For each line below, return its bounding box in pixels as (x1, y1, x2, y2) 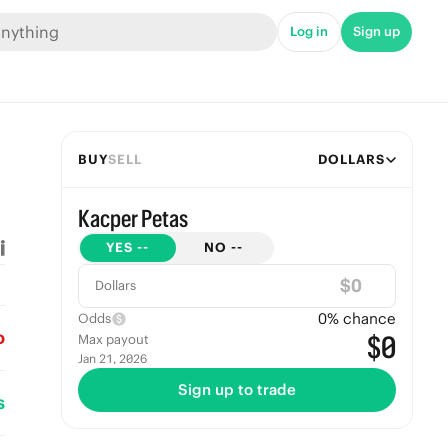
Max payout (77, 331, 149, 348)
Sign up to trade (177, 380, 296, 399)
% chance (326, 309, 396, 328)
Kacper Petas (77, 204, 188, 232)
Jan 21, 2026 (77, 351, 147, 366)
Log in (290, 23, 328, 40)
